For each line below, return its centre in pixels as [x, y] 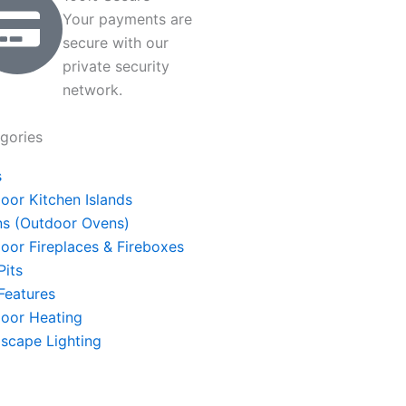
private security [116, 66]
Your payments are [127, 19]
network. [92, 90]
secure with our [116, 43]
